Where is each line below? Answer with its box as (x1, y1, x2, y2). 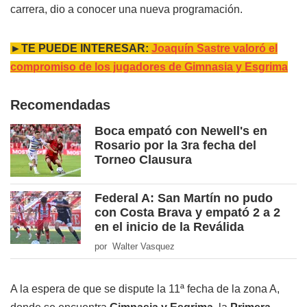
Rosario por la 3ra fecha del (95, 138, 256, 153)
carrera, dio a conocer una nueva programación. (10, 3, 243, 16)
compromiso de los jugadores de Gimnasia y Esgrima (10, 61, 288, 73)
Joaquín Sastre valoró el (151, 42, 278, 55)
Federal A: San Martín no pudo (95, 191, 273, 206)
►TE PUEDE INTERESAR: (10, 42, 151, 55)
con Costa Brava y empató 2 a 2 (95, 206, 280, 220)
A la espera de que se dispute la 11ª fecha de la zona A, (10, 283, 280, 295)
